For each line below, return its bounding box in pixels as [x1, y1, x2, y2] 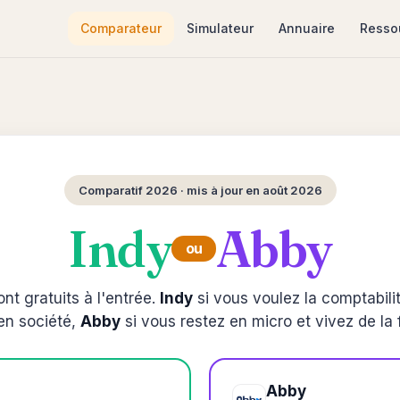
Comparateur [80, 21, 162, 36]
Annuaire [279, 21, 335, 36]
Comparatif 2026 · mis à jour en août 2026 [78, 183, 322, 197]
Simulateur [187, 21, 254, 36]
